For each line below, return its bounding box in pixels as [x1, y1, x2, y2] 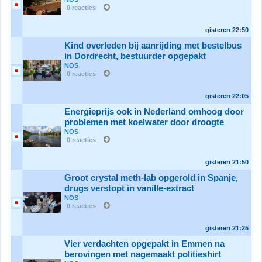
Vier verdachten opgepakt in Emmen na [64, 239, 225, 249]
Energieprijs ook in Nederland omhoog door [64, 107, 244, 116]
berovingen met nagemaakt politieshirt [64, 250, 221, 259]
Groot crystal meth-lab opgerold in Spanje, [64, 173, 238, 182]
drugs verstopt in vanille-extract [64, 184, 194, 193]
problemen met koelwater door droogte [64, 118, 224, 127]
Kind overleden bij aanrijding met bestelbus [64, 41, 242, 50]
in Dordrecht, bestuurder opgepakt [64, 51, 206, 61]
